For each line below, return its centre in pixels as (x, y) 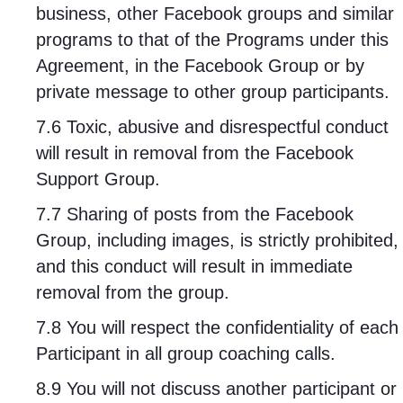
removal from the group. (133, 292)
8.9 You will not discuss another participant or (216, 389)
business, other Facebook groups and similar (215, 13)
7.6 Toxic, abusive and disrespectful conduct (212, 127)
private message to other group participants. (213, 92)
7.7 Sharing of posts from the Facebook (195, 214)
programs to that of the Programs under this (212, 40)
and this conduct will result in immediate (194, 266)
